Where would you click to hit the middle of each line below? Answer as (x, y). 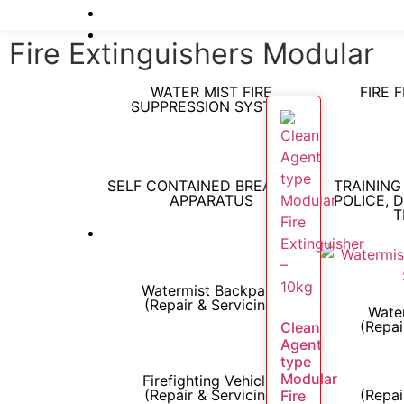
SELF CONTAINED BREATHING (211, 186)
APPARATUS (212, 200)
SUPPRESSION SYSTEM (211, 106)
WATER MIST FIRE (212, 92)
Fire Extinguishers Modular (192, 54)
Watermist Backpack (212, 290)
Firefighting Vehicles (212, 381)
